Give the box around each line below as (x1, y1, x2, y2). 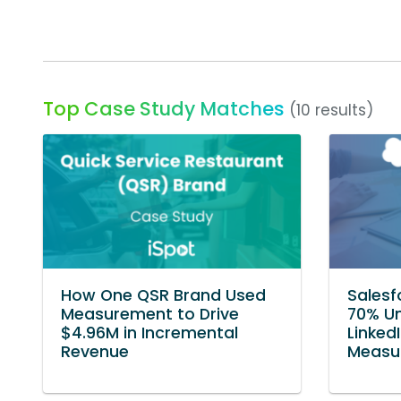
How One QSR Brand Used (61, 284, 266, 306)
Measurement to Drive (61, 303, 239, 325)
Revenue (61, 340, 129, 363)
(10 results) (289, 98, 373, 121)
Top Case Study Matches (43, 95, 285, 122)
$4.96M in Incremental (61, 321, 238, 344)
